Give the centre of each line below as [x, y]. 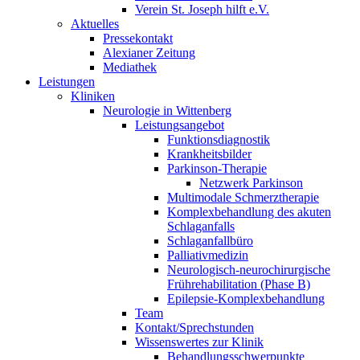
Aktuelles [95, 24]
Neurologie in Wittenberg [167, 110]
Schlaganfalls [201, 226]
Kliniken [93, 96]
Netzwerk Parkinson [251, 183]
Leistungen [67, 82]
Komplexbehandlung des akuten [249, 212]
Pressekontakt [138, 38]
